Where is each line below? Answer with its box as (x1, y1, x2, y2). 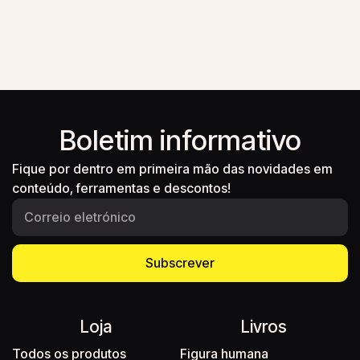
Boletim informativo (59, 122, 301, 157)
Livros (241, 316, 287, 337)
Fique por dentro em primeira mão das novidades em (12, 160, 333, 177)
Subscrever (145, 255, 215, 272)
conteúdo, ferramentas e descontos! (12, 179, 231, 196)
